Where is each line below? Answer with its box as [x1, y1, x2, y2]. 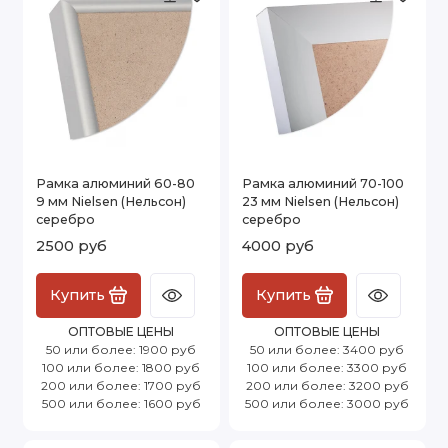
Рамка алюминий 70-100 [242, 175, 404, 191]
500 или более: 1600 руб [41, 395, 201, 411]
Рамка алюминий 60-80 [36, 175, 195, 191]
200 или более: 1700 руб [41, 377, 201, 393]
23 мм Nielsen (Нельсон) [242, 193, 399, 209]
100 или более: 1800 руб [42, 359, 200, 375]
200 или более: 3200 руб [245, 377, 409, 393]
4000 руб [242, 236, 314, 255]
